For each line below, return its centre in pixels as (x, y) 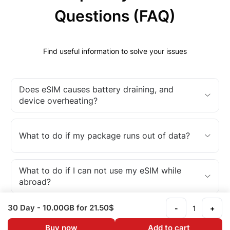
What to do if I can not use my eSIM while (100, 170)
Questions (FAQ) (115, 16)
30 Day (22, 208)
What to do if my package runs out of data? (104, 136)
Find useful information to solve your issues (115, 51)
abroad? (35, 182)
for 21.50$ (94, 208)
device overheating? (58, 101)
